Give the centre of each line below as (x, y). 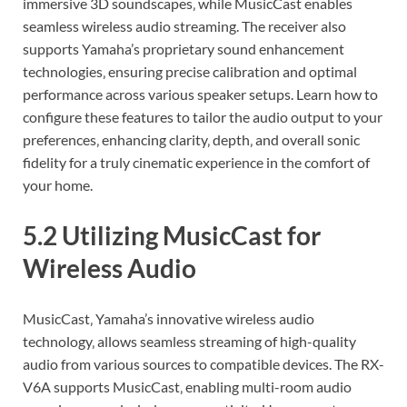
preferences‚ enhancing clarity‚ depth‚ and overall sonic (191, 140)
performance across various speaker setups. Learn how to (200, 94)
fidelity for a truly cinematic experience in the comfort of (196, 163)
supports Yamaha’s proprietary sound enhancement (184, 49)
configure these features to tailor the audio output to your (203, 117)
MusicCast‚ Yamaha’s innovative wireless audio (169, 319)
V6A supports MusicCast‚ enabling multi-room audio (187, 387)
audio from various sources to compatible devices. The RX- (203, 364)
